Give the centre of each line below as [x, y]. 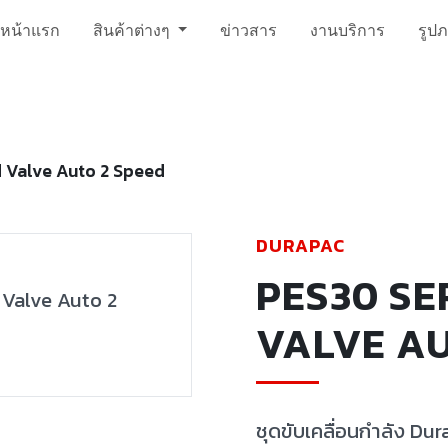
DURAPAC [300, 246]
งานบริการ [348, 30]
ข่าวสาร [249, 30]
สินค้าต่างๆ [133, 30]
